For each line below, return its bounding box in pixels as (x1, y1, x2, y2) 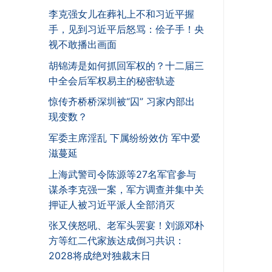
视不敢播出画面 (49, 38, 117, 51)
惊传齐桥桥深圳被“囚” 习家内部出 (49, 95, 195, 108)
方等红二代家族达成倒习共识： (49, 234, 185, 247)
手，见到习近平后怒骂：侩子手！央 (49, 23, 204, 36)
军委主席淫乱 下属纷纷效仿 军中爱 (49, 132, 200, 144)
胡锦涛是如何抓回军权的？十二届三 (49, 59, 204, 72)
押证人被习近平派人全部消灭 (49, 198, 175, 211)
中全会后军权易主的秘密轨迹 (49, 74, 175, 87)
